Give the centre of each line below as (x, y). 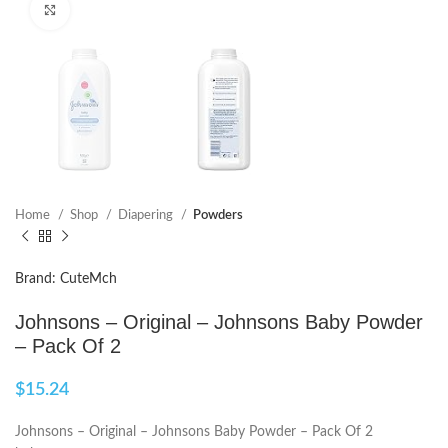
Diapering (147, 215)
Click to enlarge (114, 9)
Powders (218, 215)
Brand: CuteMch (66, 279)
